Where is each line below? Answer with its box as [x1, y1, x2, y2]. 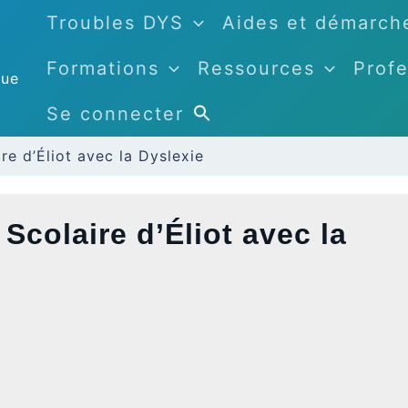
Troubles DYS [46, 12, 184, 34]
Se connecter [46, 103, 184, 125]
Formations [46, 57, 159, 79]
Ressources [198, 57, 315, 79]
